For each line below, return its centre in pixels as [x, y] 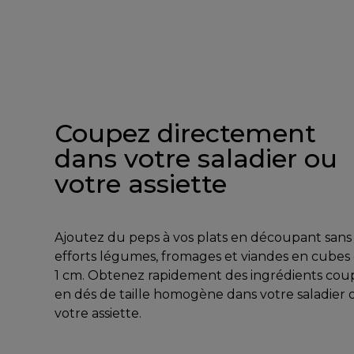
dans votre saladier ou [196, 158]
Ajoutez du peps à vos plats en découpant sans [203, 237]
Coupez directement [185, 133]
